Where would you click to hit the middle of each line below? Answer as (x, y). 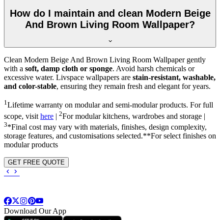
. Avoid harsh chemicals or (153, 69)
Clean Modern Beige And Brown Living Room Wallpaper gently (105, 60)
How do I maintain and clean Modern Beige (110, 13)
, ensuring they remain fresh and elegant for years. (134, 86)
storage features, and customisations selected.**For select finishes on (110, 136)
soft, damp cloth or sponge (69, 69)
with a (14, 69)
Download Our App (35, 211)
